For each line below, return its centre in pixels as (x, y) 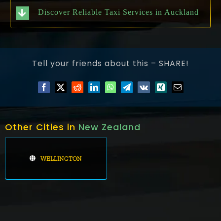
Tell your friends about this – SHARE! (110, 64)
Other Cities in (41, 127)
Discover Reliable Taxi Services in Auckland (119, 12)
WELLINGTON (61, 158)
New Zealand (109, 127)
